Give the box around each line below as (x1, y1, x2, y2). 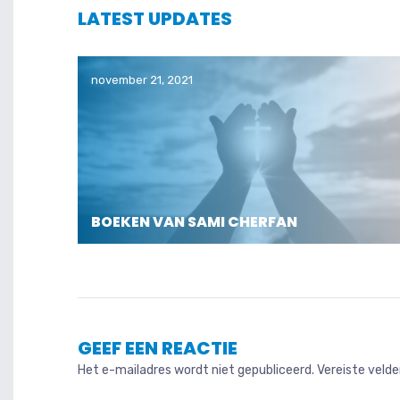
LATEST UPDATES (78, 6, 232, 32)
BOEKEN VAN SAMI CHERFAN (91, 211, 297, 232)
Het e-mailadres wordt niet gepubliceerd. (78, 362, 314, 378)
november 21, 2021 (91, 73, 193, 87)
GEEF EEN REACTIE (78, 335, 237, 361)
